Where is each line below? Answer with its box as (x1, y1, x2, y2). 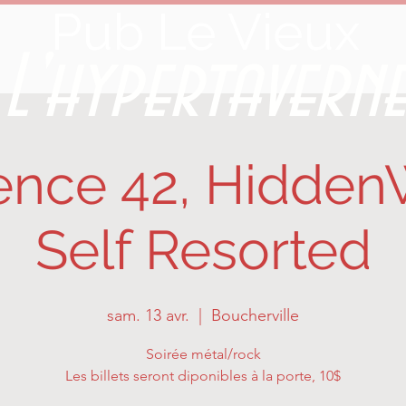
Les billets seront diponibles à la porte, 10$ (65, 367, 341, 384)
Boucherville (211, 305, 299, 325)
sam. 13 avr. (107, 305, 189, 325)
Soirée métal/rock (145, 345, 261, 362)
